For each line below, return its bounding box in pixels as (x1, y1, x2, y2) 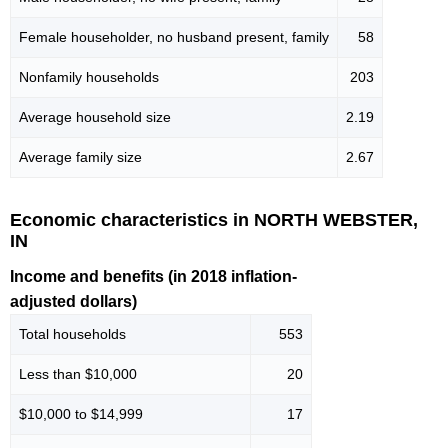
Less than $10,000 (19, 365, 137, 382)
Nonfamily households (19, 69, 159, 86)
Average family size (19, 149, 142, 166)
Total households (19, 325, 126, 342)
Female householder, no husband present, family (19, 29, 329, 46)
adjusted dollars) (10, 292, 137, 310)
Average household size (19, 109, 171, 126)
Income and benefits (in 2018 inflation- (10, 267, 297, 285)
